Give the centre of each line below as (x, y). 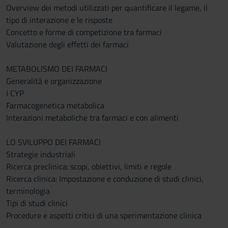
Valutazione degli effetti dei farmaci (67, 44)
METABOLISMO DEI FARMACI (57, 69)
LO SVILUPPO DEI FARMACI (53, 142)
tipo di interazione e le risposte (59, 20)
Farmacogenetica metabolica (55, 105)
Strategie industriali (41, 154)
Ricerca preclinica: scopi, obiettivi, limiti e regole (89, 166)
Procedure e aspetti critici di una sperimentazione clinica (104, 215)
